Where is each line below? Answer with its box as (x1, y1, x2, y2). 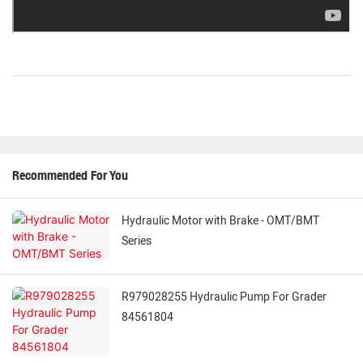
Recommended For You (12, 168, 128, 184)
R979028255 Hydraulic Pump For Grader (122, 288, 327, 306)
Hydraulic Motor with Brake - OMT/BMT (122, 212, 319, 230)
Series (122, 233, 152, 250)
